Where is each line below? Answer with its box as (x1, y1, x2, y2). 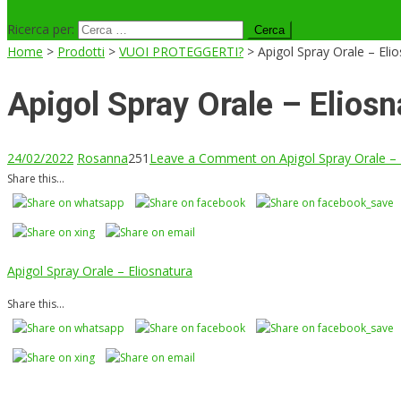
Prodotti (57, 43, 105, 60)
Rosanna (77, 149, 128, 167)
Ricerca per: (7, 21, 74, 38)
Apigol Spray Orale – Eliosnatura (7, 262, 192, 280)
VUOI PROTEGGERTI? (119, 43, 243, 60)
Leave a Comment (149, 149, 257, 167)
